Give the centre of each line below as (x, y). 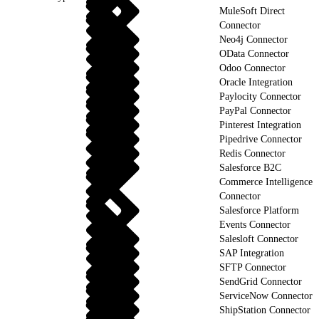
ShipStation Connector (265, 310)
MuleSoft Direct (252, 11)
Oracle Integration (256, 82)
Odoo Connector (252, 68)
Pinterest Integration (260, 125)
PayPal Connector (255, 110)
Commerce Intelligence (266, 182)
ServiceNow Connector (266, 296)
